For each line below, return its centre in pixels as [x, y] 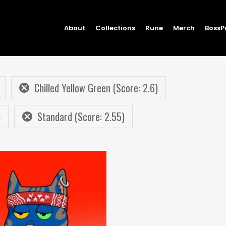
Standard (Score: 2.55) [81, 117]
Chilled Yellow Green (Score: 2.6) [96, 88]
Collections [115, 28]
